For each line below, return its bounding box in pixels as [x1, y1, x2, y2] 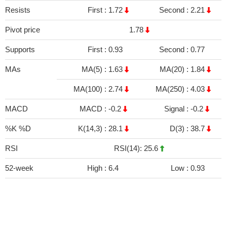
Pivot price [5, 25, 40, 34]
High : [87, 164, 108, 172]
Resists [5, 6, 30, 14]
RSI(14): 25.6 [114, 144, 160, 153]
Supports [5, 45, 35, 54]
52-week [5, 164, 33, 172]
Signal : [164, 104, 191, 113]
